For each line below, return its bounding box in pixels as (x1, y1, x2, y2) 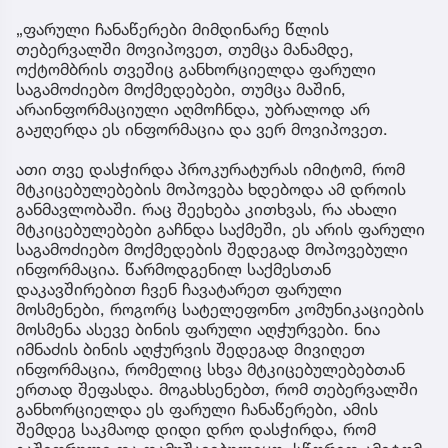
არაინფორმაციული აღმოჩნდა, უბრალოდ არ (16, 98, 370, 119)
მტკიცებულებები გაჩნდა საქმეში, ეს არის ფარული (16, 218, 425, 239)
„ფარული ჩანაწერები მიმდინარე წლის (16, 18, 329, 39)
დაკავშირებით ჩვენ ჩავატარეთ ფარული (16, 278, 342, 299)
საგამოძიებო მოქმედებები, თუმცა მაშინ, (16, 78, 346, 99)
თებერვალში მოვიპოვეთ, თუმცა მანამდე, (16, 38, 354, 59)
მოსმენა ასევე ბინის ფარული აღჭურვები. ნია (16, 318, 380, 339)
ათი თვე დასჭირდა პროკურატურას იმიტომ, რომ (16, 158, 405, 179)
